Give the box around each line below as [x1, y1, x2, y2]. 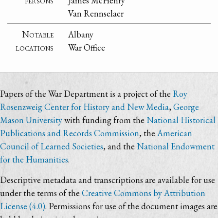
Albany [68, 28, 94, 40]
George [173, 101, 199, 113]
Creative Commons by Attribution [82, 187, 205, 199]
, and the [103, 141, 137, 152]
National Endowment [137, 141, 215, 152]
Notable [22, 28, 54, 40]
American [157, 127, 192, 139]
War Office [68, 41, 106, 53]
